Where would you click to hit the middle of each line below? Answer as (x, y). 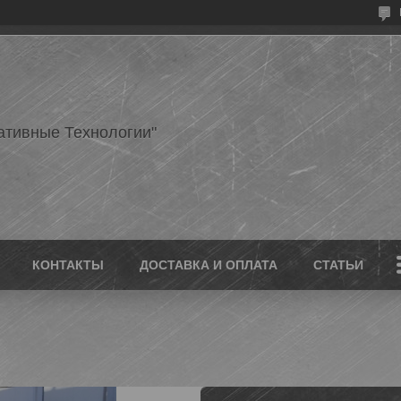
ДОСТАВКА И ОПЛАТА (209, 265)
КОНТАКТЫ (68, 265)
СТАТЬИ (338, 265)
